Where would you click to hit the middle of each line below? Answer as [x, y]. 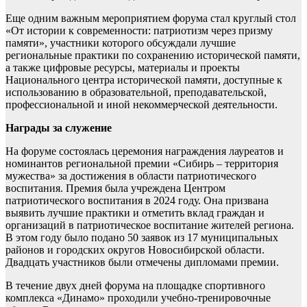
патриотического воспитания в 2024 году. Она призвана [137, 200]
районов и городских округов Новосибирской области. [135, 249]
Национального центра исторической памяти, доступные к [144, 79]
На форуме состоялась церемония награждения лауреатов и [145, 151]
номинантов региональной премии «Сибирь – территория [142, 163]
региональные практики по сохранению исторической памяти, [153, 55]
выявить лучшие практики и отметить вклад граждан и [135, 212]
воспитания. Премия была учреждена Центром [115, 188]
